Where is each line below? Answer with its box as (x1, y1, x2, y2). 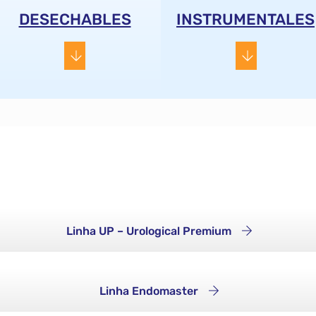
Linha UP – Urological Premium (66, 224, 231, 238)
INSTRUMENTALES (176, 10, 315, 29)
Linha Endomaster (99, 284, 198, 298)
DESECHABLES (18, 10, 131, 29)
